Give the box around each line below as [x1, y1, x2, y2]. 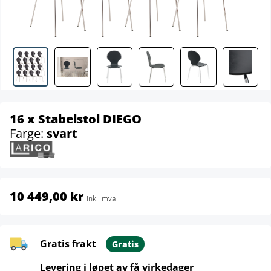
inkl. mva [87, 192, 116, 203]
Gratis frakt [40, 237, 96, 250]
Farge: [10, 125, 47, 142]
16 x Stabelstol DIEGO [10, 111, 142, 127]
